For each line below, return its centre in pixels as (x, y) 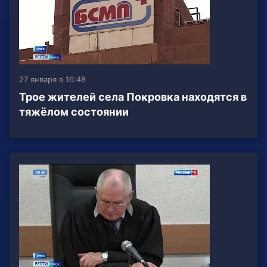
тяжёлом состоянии (74, 112)
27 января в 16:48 (52, 80)
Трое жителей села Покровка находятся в (133, 97)
